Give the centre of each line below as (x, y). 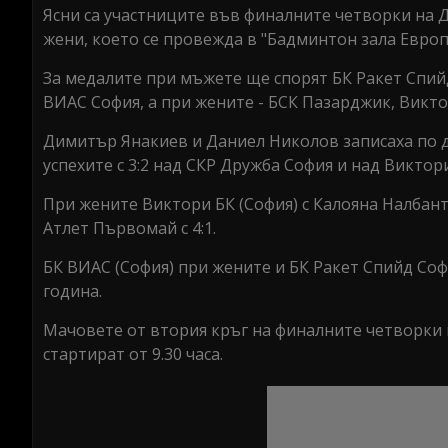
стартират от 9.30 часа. (133, 354)
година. (72, 291)
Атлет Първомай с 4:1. (129, 228)
